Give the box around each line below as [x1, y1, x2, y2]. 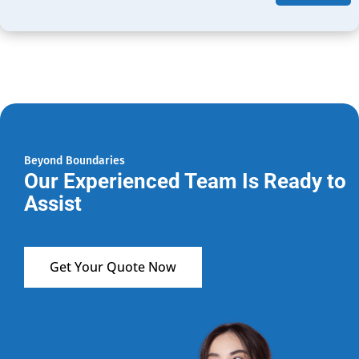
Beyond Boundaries [24, 153, 125, 167]
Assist [24, 191, 82, 216]
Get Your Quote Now [50, 257, 176, 276]
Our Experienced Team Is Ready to [24, 168, 346, 193]
